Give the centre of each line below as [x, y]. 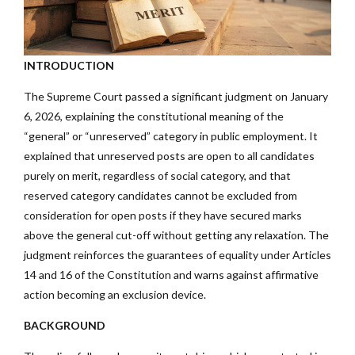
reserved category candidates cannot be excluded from [160, 195]
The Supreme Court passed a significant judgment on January [176, 96]
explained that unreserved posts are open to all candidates [169, 155]
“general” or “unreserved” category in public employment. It [171, 136]
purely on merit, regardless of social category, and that [157, 175]
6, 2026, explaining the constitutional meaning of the [154, 116]
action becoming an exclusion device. [115, 294]
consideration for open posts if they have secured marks [163, 215]
